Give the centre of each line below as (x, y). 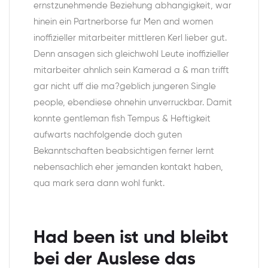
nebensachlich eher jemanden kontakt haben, (128, 167)
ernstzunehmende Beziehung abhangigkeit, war (133, 6)
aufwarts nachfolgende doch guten (108, 135)
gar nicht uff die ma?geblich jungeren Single (125, 87)
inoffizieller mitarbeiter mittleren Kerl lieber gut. (130, 38)
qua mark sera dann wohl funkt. (99, 184)
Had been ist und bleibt (131, 238)
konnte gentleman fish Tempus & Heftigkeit (122, 119)
